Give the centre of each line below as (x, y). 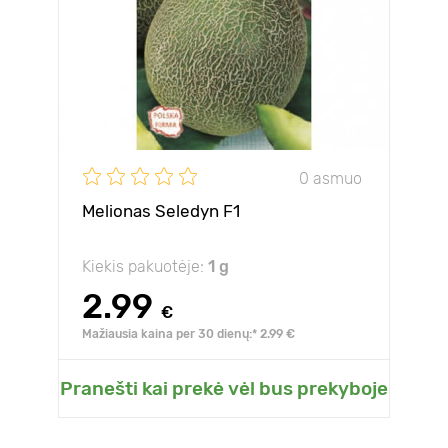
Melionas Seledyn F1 (161, 211)
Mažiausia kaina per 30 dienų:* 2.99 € (188, 334)
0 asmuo (330, 178)
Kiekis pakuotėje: (145, 266)
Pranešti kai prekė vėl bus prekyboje (224, 388)
